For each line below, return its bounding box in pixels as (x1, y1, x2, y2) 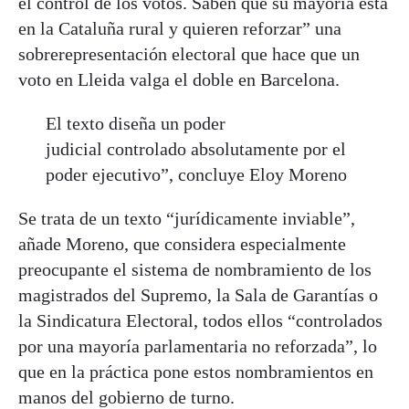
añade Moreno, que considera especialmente (18, 234, 346, 255)
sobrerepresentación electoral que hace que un (18, 44, 360, 65)
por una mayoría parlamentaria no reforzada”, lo (18, 336, 377, 357)
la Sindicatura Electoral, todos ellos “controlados (18, 310, 383, 331)
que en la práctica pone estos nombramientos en (18, 362, 373, 383)
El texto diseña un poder (46, 113, 225, 134)
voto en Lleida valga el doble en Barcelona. (18, 69, 340, 90)
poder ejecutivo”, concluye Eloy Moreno (46, 164, 347, 185)
